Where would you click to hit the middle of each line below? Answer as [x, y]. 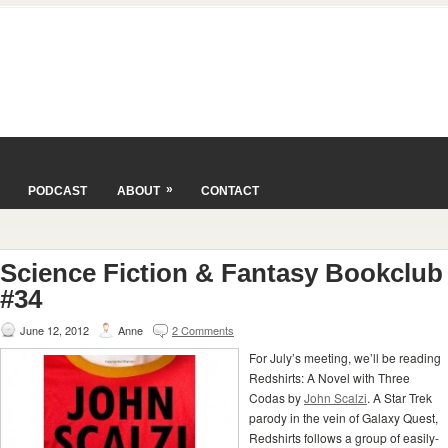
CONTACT [230, 191]
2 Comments [203, 330]
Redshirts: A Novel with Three [329, 377]
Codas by [276, 397]
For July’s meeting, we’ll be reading [345, 357]
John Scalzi [335, 397]
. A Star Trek [399, 397]
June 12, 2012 [54, 330]
